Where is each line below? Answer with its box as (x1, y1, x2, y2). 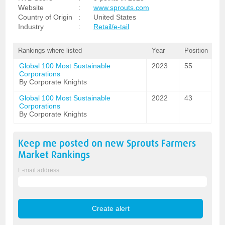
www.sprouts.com (93, 4, 150, 12)
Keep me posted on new (18, 138, 127, 149)
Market (18, 149, 49, 161)
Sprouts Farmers (127, 138, 196, 149)
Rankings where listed (18, 47, 82, 54)
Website (18, 4, 44, 12)
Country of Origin (18, 13, 73, 21)
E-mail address (18, 167, 60, 174)
